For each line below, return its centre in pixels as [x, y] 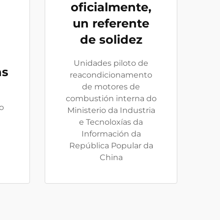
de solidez [111, 40]
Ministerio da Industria [111, 110]
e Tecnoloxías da [111, 122]
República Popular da [111, 146]
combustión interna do [111, 98]
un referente [111, 23]
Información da [111, 134]
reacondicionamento [111, 75]
